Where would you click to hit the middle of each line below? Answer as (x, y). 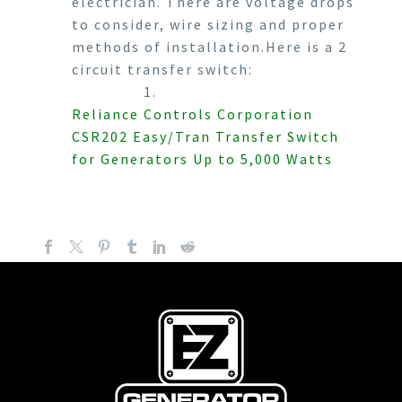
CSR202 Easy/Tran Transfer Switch (205, 136)
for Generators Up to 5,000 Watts (202, 158)
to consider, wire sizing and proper (208, 24)
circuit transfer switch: (162, 69)
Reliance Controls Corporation (192, 114)
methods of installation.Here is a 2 (210, 46)
